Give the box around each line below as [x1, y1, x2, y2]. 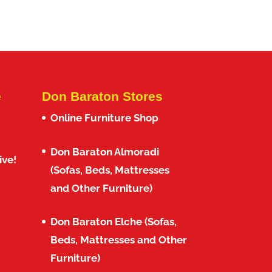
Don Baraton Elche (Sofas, [50, 216, 177, 228]
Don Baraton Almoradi [50, 145, 159, 158]
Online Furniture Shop [50, 112, 158, 124]
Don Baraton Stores [41, 89, 163, 104]
